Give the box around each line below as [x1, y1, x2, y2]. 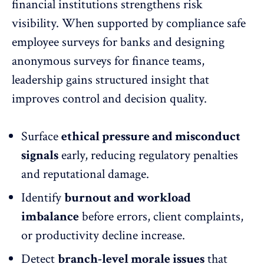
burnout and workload [64, 189, 191, 207]
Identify [21, 189, 64, 207]
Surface [21, 128, 61, 146]
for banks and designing [103, 34, 225, 51]
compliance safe [166, 15, 246, 32]
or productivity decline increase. [21, 227, 185, 245]
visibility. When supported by [12, 15, 166, 32]
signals [21, 147, 58, 164]
